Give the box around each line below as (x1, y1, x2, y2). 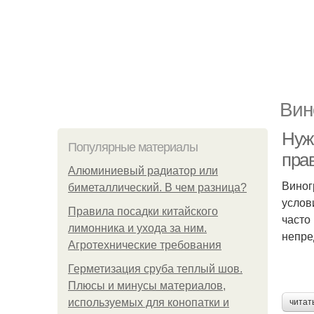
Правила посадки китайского (68, 205, 218, 217)
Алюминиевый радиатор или (68, 165, 218, 177)
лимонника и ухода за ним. (68, 222, 207, 234)
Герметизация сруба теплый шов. (68, 263, 243, 275)
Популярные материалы (68, 140, 198, 154)
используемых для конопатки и (68, 296, 229, 308)
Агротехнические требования (68, 239, 221, 251)
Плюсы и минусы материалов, (68, 280, 226, 292)
